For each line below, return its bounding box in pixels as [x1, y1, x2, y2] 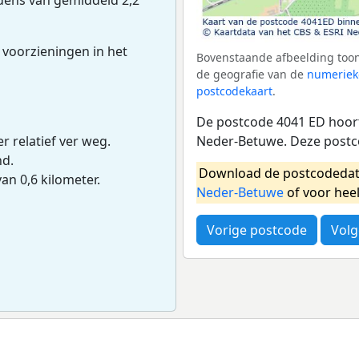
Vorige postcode [207, 220, 307, 239]
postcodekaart [196, 83, 272, 99]
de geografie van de [196, 66, 307, 82]
